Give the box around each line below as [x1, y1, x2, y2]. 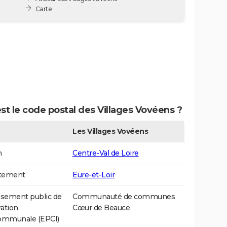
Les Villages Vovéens [72, 127, 148, 136]
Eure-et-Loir [72, 170, 115, 180]
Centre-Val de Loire [72, 148, 139, 158]
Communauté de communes [72, 192, 175, 202]
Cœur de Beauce [72, 203, 130, 213]
